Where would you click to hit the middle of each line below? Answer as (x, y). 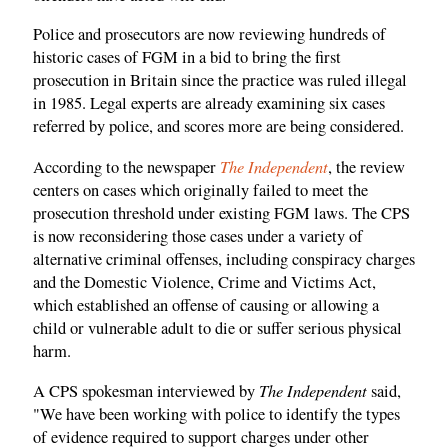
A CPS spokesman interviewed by (146, 391)
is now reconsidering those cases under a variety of (198, 235)
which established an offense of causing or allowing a (206, 304)
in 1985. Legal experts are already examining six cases (209, 103)
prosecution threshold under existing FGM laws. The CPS (221, 212)
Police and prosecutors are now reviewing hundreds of (209, 34)
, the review (366, 166)
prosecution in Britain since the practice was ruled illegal (220, 80)
